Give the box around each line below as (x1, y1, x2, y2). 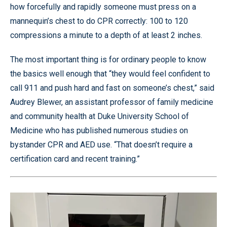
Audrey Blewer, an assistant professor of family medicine (10, 97, 213, 107)
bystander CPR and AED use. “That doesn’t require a (10, 140, 193, 150)
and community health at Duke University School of (10, 111, 189, 122)
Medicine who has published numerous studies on (10, 126, 188, 136)
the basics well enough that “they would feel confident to (10, 69, 210, 79)
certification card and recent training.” (10, 154, 140, 164)
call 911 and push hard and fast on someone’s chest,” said (10, 83, 214, 93)
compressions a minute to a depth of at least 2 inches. (10, 30, 202, 41)
